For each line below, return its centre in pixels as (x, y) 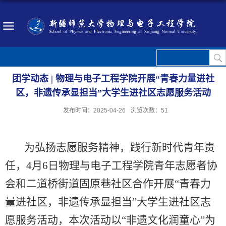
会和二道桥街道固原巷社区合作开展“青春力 (108, 183)
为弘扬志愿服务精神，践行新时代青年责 (115, 147)
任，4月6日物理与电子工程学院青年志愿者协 (111, 165)
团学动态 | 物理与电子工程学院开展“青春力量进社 (113, 78)
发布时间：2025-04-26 (94, 110)
